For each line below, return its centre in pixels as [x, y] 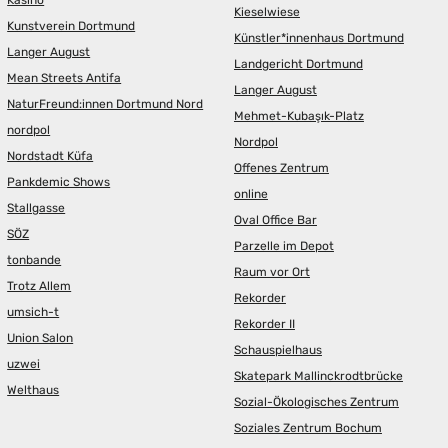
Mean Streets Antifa [64, 78]
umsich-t [33, 312]
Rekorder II [264, 324]
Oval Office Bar [275, 220]
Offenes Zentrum [281, 168]
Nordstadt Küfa [50, 156]
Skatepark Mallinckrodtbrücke [318, 376]
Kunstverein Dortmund [71, 26]
